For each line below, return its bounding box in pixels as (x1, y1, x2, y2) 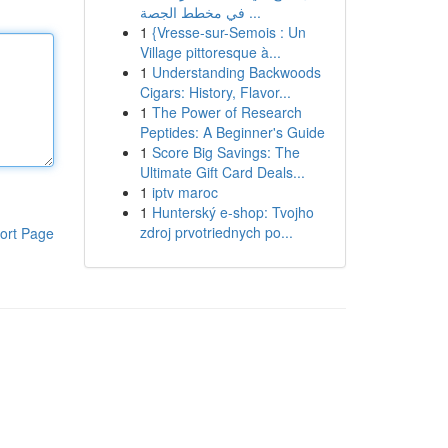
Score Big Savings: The (151, 142, 300, 162)
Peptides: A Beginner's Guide (139, 122, 325, 142)
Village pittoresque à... (139, 42, 281, 62)
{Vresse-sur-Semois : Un (151, 22, 306, 42)
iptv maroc (151, 182, 218, 202)
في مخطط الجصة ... (244, 2, 261, 22)
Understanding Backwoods (151, 62, 321, 82)
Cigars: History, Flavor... (139, 82, 291, 102)
